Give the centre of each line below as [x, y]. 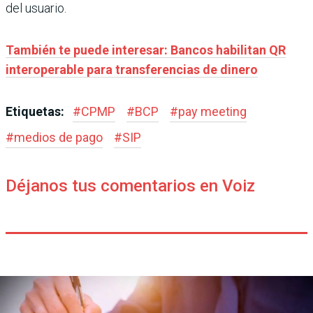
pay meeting [212, 112]
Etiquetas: [36, 112]
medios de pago [58, 138]
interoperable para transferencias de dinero [132, 70]
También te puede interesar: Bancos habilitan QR [146, 50]
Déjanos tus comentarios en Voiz [130, 186]
